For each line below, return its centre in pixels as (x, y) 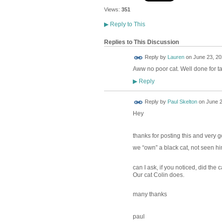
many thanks (150, 194)
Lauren (176, 57)
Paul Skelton (182, 102)
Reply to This (127, 25)
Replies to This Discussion (141, 42)
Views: (112, 9)
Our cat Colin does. (159, 175)
